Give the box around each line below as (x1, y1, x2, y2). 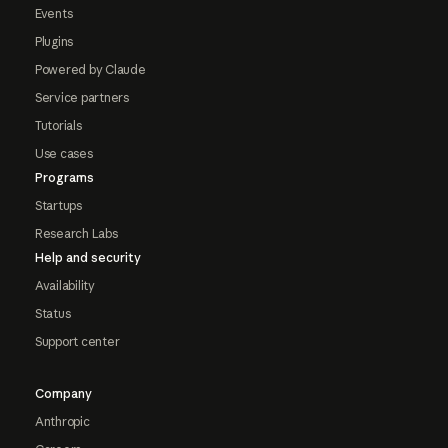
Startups (34, 198, 82, 214)
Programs (34, 170, 94, 186)
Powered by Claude (34, 62, 146, 78)
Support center (34, 334, 120, 350)
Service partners (34, 90, 130, 106)
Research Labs (34, 226, 118, 242)
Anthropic (34, 414, 90, 430)
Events (34, 6, 73, 22)
